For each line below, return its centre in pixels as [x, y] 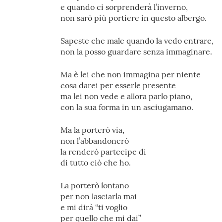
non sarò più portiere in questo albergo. [134, 18]
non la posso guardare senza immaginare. [136, 52]
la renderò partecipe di [103, 152]
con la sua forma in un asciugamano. [127, 107]
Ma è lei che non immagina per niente [131, 74]
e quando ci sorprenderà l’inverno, [124, 7]
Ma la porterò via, [92, 130]
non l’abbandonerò [95, 141]
